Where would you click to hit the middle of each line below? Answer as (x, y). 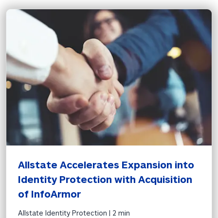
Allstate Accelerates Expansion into (106, 164)
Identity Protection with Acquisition (105, 179)
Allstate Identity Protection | (65, 213)
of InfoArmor (49, 193)
